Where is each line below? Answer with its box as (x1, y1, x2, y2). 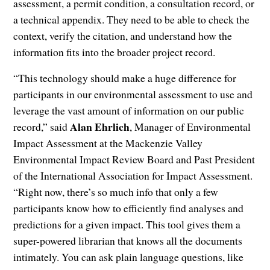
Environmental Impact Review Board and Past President (13, 152, 256, 167)
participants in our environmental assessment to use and (13, 87, 253, 102)
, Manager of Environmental (130, 119, 251, 134)
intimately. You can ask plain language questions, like (13, 250, 244, 265)
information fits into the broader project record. (13, 45, 216, 60)
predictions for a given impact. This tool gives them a (13, 217, 241, 232)
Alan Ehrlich (70, 119, 130, 135)
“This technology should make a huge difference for (13, 71, 237, 86)
